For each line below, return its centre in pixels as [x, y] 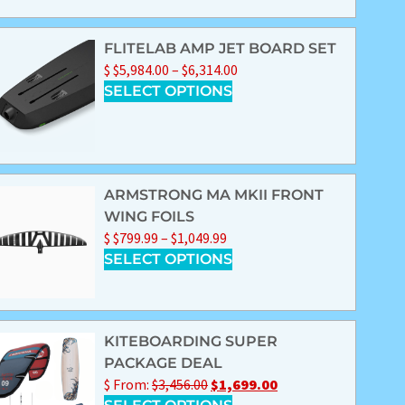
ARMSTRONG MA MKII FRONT [214, 195]
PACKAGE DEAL [164, 363]
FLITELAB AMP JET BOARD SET [221, 49]
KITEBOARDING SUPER [191, 342]
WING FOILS [150, 217]
